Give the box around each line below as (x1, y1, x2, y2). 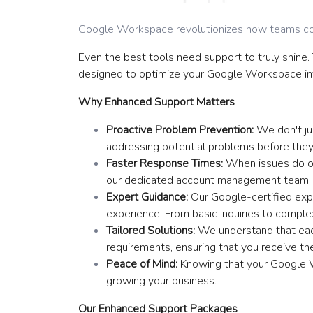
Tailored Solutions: (106, 223, 195, 239)
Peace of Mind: (106, 256, 177, 272)
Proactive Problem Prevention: (106, 122, 254, 138)
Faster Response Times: (106, 156, 223, 172)
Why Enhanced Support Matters (78, 94, 235, 110)
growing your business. (106, 273, 217, 289)
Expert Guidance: (106, 189, 188, 205)
